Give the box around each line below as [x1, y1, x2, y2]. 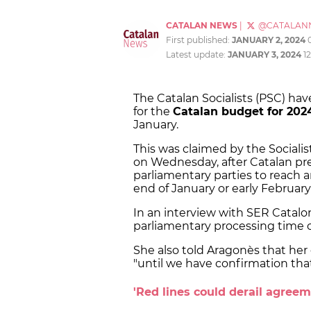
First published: [166, 35, 232, 46]
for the [133, 105, 173, 119]
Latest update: [166, 49, 228, 60]
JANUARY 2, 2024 [232, 35, 305, 46]
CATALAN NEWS [166, 20, 237, 31]
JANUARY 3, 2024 [228, 49, 301, 60]
